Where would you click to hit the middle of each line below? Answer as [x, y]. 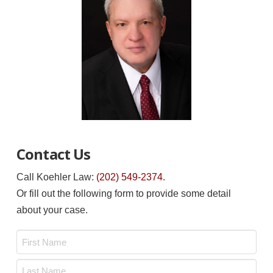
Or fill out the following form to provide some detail [123, 193]
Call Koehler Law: [56, 177]
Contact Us [53, 154]
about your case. [52, 210]
